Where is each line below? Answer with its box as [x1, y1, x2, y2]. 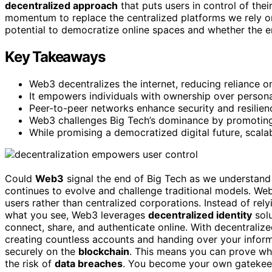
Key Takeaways [5, 48, 105, 66]
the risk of [5, 257, 55, 270]
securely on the [5, 245, 78, 258]
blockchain [78, 245, 129, 258]
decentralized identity [148, 209, 252, 222]
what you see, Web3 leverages [5, 209, 148, 222]
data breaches [55, 257, 123, 270]
